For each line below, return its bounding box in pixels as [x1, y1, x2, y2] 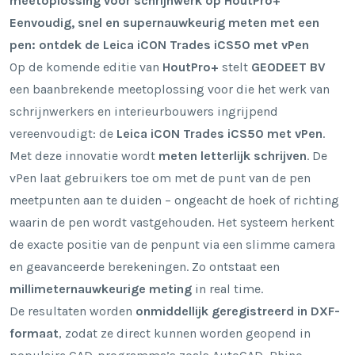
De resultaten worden [10, 303, 136, 319]
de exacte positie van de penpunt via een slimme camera [10, 236, 335, 252]
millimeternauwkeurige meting [10, 281, 192, 296]
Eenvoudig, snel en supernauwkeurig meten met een [10, 14, 319, 30]
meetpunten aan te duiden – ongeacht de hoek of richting [10, 192, 339, 208]
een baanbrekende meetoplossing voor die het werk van [10, 81, 330, 97]
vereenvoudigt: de [10, 125, 116, 141]
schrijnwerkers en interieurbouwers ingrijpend [10, 103, 278, 119]
